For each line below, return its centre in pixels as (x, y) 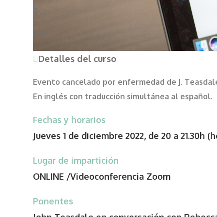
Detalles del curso (77, 58)
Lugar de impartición (76, 160)
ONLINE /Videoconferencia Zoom (102, 176)
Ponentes (53, 201)
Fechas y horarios (69, 120)
